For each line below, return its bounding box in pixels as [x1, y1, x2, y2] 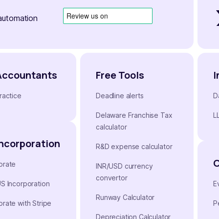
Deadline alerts [96, 91, 144, 100]
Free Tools [96, 68, 144, 82]
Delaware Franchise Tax [96, 110, 173, 119]
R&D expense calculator [96, 142, 173, 151]
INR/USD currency [96, 161, 153, 170]
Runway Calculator [96, 193, 155, 201]
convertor [96, 173, 128, 182]
